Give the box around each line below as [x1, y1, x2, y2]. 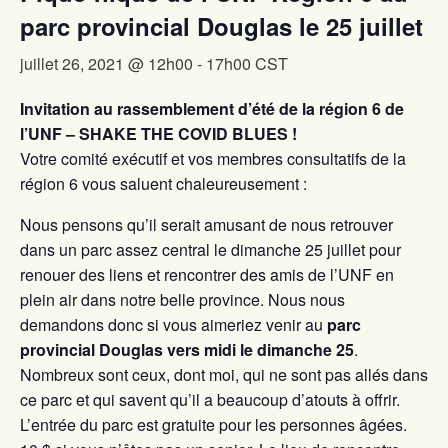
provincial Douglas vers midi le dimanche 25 [20, 338, 354, 361]
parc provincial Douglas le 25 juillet [20, 9, 423, 43]
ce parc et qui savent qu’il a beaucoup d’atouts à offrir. [20, 388, 400, 411]
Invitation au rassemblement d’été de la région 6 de [20, 97, 404, 120]
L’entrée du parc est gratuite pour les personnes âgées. [20, 413, 407, 436]
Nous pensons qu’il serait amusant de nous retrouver [20, 213, 393, 236]
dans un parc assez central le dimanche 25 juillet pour [20, 238, 401, 261]
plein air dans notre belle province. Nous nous [20, 288, 345, 311]
